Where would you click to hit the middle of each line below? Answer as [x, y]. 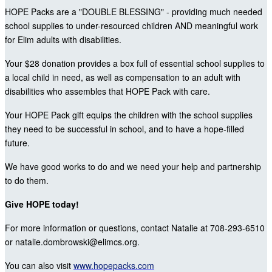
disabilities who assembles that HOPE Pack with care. [107, 91]
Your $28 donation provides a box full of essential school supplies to [135, 63]
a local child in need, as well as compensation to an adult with [123, 77]
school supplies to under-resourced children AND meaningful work [131, 26]
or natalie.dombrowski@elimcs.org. [72, 242]
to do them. [27, 181]
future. [17, 143]
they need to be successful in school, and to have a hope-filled [124, 129]
